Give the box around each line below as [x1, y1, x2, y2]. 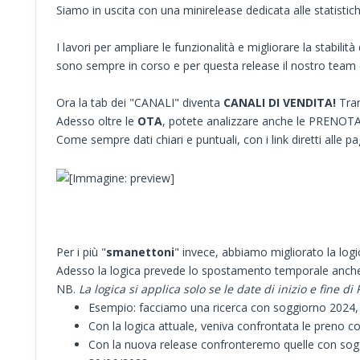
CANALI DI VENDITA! [223, 94, 339, 110]
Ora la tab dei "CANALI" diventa [56, 94, 223, 110]
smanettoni [106, 243, 174, 260]
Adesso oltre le [56, 112, 137, 129]
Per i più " [56, 243, 106, 260]
